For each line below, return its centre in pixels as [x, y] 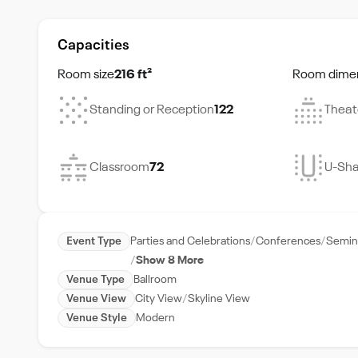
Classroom [119, 168]
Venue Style [97, 318]
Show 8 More [170, 261]
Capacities [93, 46]
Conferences [288, 241]
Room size [86, 75]
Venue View [96, 299]
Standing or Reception [152, 110]
